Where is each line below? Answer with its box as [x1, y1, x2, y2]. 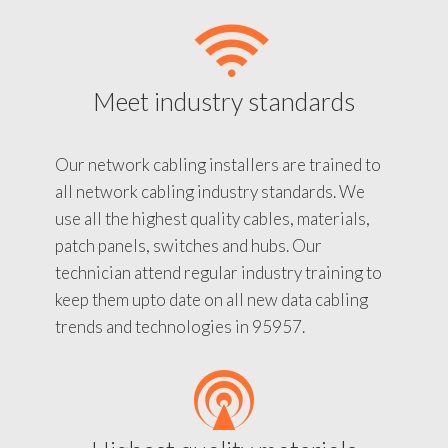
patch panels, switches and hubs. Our [55, 234, 322, 256]
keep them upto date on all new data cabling [55, 288, 368, 310]
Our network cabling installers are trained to [55, 153, 381, 175]
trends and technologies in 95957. [55, 315, 305, 337]
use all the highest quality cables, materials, [55, 207, 370, 229]
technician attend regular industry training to [55, 261, 382, 283]
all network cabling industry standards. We [55, 180, 365, 202]
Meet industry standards [93, 85, 355, 116]
